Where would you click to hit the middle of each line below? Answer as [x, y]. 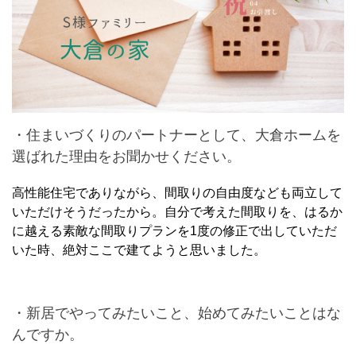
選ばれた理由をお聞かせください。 [126, 156]
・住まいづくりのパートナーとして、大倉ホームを [176, 135]
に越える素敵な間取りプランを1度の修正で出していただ [174, 230]
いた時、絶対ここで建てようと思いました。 [139, 250]
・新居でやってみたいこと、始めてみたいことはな [176, 313]
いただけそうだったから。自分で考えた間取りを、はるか [177, 211]
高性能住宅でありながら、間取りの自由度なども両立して [177, 192]
